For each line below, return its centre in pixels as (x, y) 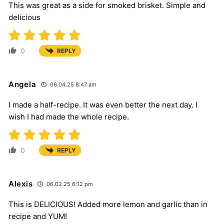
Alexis (21, 184)
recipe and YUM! (38, 216)
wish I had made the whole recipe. (69, 116)
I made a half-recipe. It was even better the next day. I (103, 104)
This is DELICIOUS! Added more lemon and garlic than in (108, 204)
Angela (22, 84)
